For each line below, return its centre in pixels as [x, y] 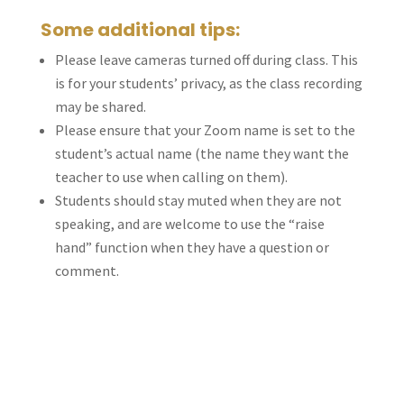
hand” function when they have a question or [192, 248]
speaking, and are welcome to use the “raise [189, 224]
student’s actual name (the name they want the [202, 154]
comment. [87, 271]
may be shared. [100, 107]
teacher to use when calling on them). [171, 177]
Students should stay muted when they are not [198, 201]
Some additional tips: [140, 30]
